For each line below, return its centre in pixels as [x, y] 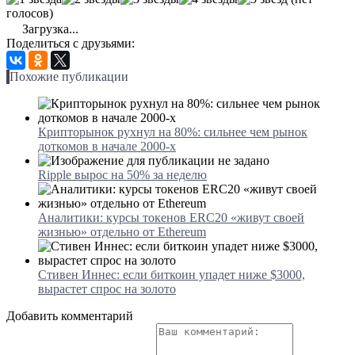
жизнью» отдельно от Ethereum [122, 231]
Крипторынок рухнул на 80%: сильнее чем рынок [173, 132]
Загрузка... [49, 29]
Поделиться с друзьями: [71, 43]
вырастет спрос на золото [107, 288]
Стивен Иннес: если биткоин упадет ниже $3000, [172, 274]
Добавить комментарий [70, 315]
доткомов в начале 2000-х [107, 146]
